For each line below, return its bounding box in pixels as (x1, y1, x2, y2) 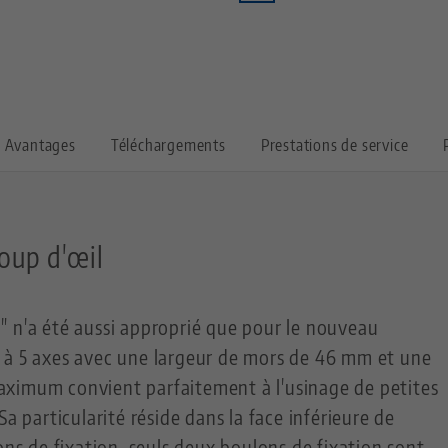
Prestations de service (260, 135, 409, 156)
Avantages (4, 135, 76, 156)
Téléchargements (110, 135, 226, 156)
